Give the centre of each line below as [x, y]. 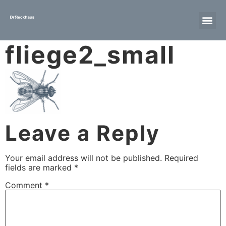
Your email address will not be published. [83, 158]
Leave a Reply [82, 133]
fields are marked [40, 168]
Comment [25, 185]
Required [181, 158]
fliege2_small [90, 55]
